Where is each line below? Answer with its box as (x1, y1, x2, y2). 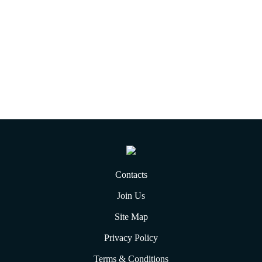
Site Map (114, 212, 148, 222)
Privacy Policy (104, 233, 158, 243)
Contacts (115, 170, 147, 180)
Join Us (117, 191, 145, 201)
